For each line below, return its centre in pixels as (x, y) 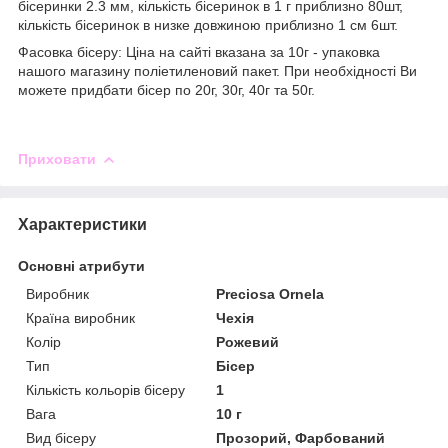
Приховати (57, 158)
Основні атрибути (81, 265)
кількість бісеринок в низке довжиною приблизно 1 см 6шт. (208, 24)
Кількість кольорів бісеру (105, 389)
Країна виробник (80, 317)
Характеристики (82, 224)
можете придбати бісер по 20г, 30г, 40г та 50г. (166, 89)
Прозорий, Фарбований (301, 437)
